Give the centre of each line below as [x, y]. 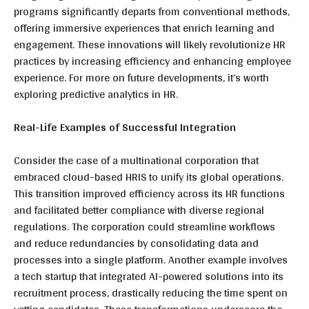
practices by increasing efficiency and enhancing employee [152, 61]
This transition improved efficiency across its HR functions [149, 193]
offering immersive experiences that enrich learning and [144, 28]
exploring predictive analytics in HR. [96, 94]
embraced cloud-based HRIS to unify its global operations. [149, 177]
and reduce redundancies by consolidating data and [136, 243]
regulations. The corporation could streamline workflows [144, 227]
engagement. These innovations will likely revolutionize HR [150, 44]
